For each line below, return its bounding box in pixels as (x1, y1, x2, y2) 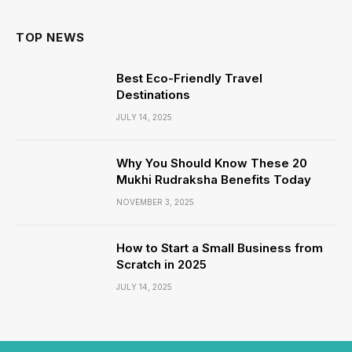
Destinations (116, 87, 190, 102)
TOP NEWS (16, 30, 85, 45)
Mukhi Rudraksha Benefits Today (116, 172, 311, 187)
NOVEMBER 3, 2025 (116, 197, 194, 207)
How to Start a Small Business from (116, 240, 323, 255)
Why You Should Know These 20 (116, 156, 307, 170)
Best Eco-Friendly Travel (116, 71, 262, 86)
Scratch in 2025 (116, 257, 207, 272)
